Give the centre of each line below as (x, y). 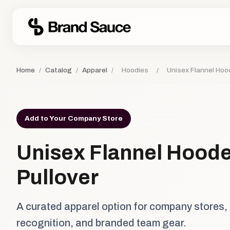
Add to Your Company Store (74, 118)
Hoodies (135, 70)
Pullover (57, 177)
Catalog (59, 70)
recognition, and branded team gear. (101, 223)
